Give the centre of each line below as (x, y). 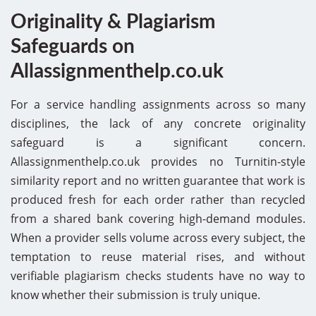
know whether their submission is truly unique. (135, 294)
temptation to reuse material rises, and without (158, 256)
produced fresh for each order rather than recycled (158, 199)
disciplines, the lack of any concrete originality (158, 123)
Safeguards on (73, 46)
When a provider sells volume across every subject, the (158, 237)
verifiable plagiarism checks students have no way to (158, 275)
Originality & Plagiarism (113, 22)
